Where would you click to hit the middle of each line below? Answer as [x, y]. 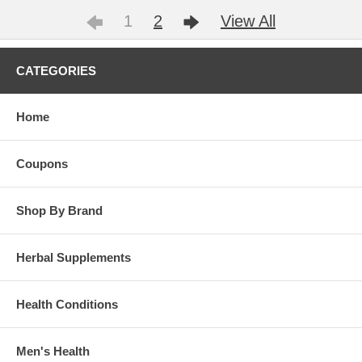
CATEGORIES [56, 70]
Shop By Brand [59, 210]
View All [248, 21]
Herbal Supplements [74, 257]
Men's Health [53, 351]
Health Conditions [67, 304]
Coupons [42, 163]
